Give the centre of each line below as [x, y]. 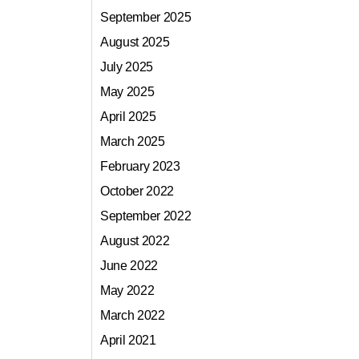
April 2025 [128, 117]
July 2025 [127, 67]
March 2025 [133, 142]
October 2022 [137, 192]
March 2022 [133, 316]
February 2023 [140, 167]
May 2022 [127, 291]
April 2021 [128, 341]
